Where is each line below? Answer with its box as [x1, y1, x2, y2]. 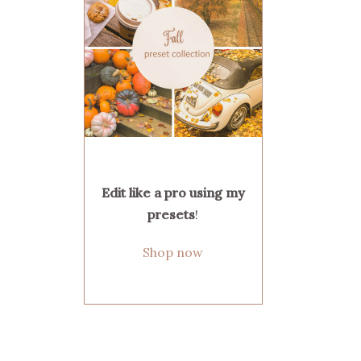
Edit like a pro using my [101, 184, 245, 201]
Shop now [143, 243, 204, 260]
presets [147, 205, 196, 222]
